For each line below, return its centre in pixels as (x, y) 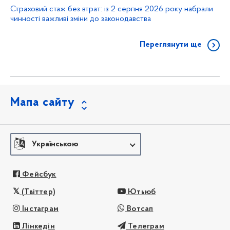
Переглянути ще (170, 44)
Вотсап (140, 209)
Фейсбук (39, 175)
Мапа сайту (43, 102)
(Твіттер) (39, 192)
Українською (55, 144)
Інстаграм (40, 209)
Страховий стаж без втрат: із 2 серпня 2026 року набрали (112, 9)
